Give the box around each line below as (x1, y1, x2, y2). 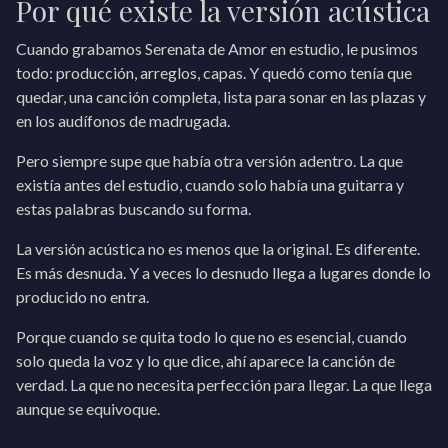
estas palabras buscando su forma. (16, 199, 251, 218)
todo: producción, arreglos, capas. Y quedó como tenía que (16, 63, 412, 82)
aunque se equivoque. (16, 399, 160, 418)
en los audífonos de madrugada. (16, 111, 230, 130)
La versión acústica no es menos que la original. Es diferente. (16, 239, 420, 258)
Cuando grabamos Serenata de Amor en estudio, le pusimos (16, 39, 418, 58)
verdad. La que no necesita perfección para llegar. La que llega (16, 375, 432, 394)
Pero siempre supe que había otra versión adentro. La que (16, 151, 403, 170)
